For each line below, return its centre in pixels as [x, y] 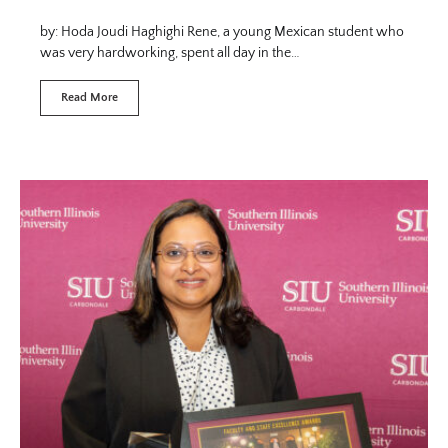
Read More [89, 97]
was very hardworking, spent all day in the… [170, 53]
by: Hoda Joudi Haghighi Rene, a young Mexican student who [222, 32]
